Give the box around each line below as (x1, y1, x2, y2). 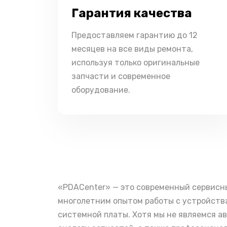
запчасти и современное (71, 71, 170, 81)
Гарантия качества (71, 6, 192, 20)
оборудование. (71, 85, 130, 95)
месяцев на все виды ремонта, (71, 44, 193, 54)
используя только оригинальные (71, 58, 200, 67)
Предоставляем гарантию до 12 (71, 30, 198, 40)
